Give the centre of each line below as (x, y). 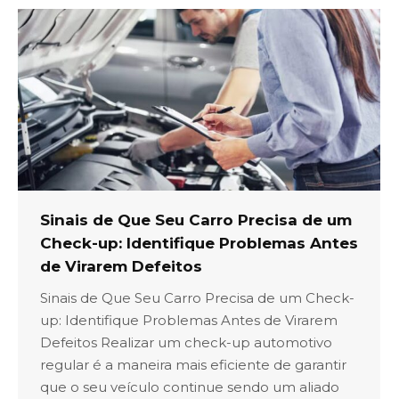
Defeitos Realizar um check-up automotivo (186, 343)
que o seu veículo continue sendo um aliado (190, 387)
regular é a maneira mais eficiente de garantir (193, 365)
